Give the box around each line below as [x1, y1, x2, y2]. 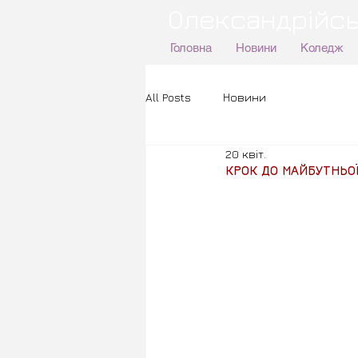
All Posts [145, 89, 191, 104]
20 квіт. [225, 147, 266, 161]
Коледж [300, 41, 344, 54]
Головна [169, 41, 212, 54]
